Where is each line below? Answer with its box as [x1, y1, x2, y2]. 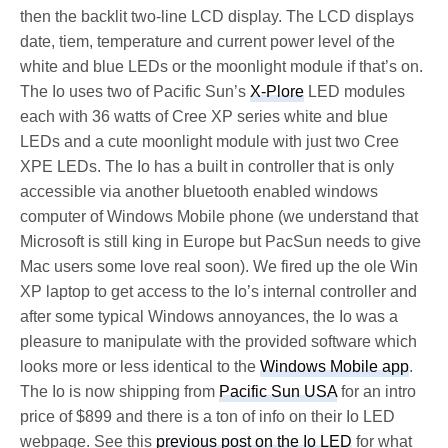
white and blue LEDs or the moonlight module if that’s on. [20, 57, 424, 75]
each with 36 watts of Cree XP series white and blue [20, 107, 389, 125]
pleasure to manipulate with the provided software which [20, 332, 418, 350]
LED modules [304, 82, 406, 100]
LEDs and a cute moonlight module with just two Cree [20, 132, 400, 150]
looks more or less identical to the [20, 357, 261, 375]
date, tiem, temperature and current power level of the [20, 32, 396, 50]
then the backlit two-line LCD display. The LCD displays [20, 7, 415, 25]
